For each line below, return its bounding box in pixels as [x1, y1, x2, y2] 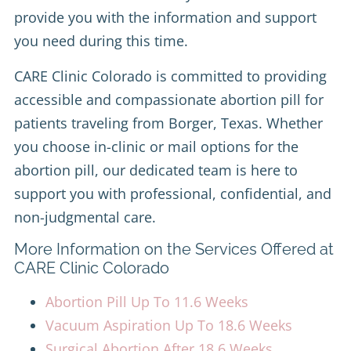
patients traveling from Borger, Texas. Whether [14, 113, 323, 132]
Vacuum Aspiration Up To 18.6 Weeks [45, 315, 292, 335]
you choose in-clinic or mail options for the [14, 136, 299, 156]
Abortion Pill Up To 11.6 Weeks [45, 291, 248, 311]
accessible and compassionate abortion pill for [14, 89, 324, 109]
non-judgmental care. [14, 207, 156, 226]
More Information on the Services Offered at [14, 239, 334, 259]
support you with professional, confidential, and [14, 183, 331, 203]
